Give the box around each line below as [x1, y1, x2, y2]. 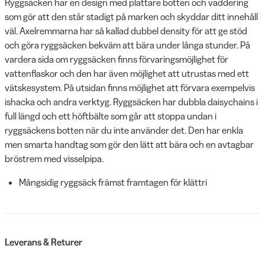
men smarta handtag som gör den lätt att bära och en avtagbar [5, 138, 254, 150]
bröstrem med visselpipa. [5, 152, 105, 164]
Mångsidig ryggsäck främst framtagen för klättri [19, 176, 207, 188]
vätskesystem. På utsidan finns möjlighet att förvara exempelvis [5, 81, 255, 93]
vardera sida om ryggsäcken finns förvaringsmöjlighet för [5, 53, 228, 65]
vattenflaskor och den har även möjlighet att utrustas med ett [5, 67, 249, 79]
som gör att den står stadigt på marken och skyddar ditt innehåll [5, 10, 258, 22]
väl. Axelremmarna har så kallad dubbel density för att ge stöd [5, 24, 247, 37]
